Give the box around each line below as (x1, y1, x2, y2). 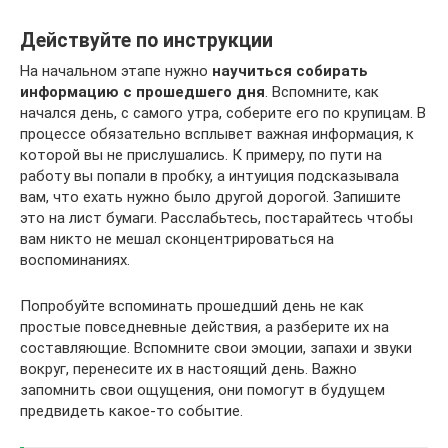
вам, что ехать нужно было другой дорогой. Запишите (20, 187, 401, 206)
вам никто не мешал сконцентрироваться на (20, 229, 334, 248)
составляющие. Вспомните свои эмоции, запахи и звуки (20, 338, 412, 357)
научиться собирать (212, 61, 368, 80)
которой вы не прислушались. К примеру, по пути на (20, 145, 382, 164)
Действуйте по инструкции (20, 28, 273, 52)
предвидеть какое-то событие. (20, 401, 243, 420)
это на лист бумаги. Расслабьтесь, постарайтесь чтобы (20, 208, 413, 227)
